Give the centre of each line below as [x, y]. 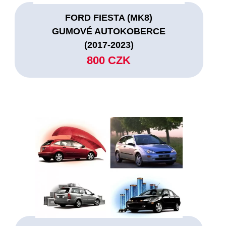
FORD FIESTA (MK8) [109, 17]
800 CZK [109, 60]
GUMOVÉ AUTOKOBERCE [109, 31]
